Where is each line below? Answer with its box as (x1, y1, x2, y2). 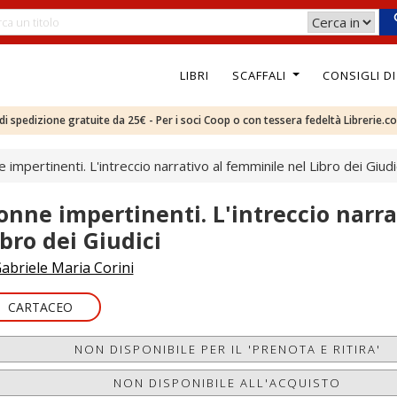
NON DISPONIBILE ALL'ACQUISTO (113, 375, 342, 391)
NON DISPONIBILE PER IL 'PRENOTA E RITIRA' (74, 341, 381, 357)
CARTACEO (7, 299, 73, 315)
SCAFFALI (231, 66, 290, 83)
